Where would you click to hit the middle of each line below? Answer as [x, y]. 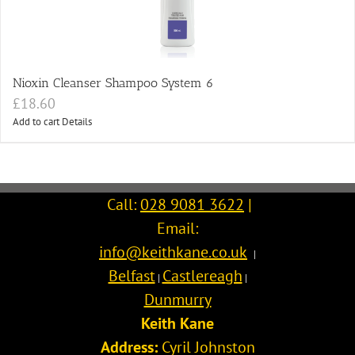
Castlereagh [202, 276]
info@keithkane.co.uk [173, 252]
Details [77, 122]
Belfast [132, 276]
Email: [177, 229]
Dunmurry [177, 300]
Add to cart [36, 122]
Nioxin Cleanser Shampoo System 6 [113, 83]
